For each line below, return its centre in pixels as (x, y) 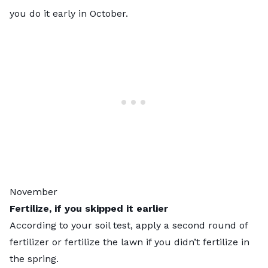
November (33, 191)
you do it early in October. (69, 13)
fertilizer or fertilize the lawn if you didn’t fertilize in (130, 242)
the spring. (36, 258)
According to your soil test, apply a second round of (129, 225)
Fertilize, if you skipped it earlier (89, 208)
